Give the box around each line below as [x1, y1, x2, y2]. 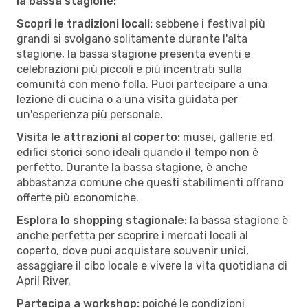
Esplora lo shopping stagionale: [16, 213, 187, 227]
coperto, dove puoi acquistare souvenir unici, [16, 243, 249, 257]
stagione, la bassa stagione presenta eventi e [16, 47, 250, 60]
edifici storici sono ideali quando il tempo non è [16, 145, 258, 159]
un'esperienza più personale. [16, 107, 163, 121]
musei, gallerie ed [180, 130, 273, 144]
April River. [16, 274, 71, 287]
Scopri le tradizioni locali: [16, 16, 153, 30]
